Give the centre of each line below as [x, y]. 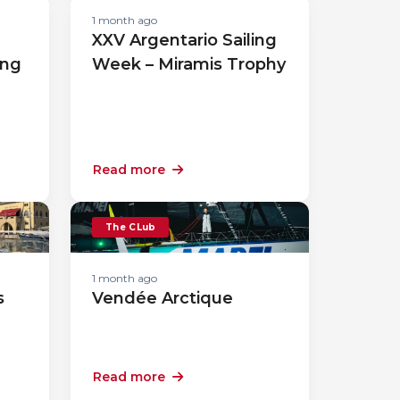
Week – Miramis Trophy [189, 64]
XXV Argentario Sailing [184, 40]
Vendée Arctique [162, 298]
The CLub [131, 227]
